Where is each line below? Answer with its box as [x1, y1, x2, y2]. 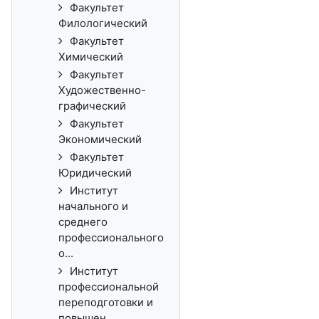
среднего [58, 215, 108, 229]
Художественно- [58, 83, 146, 97]
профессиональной [58, 280, 159, 293]
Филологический [58, 16, 147, 30]
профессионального [58, 231, 164, 244]
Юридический [58, 166, 132, 179]
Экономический [58, 132, 142, 146]
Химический [58, 50, 123, 63]
